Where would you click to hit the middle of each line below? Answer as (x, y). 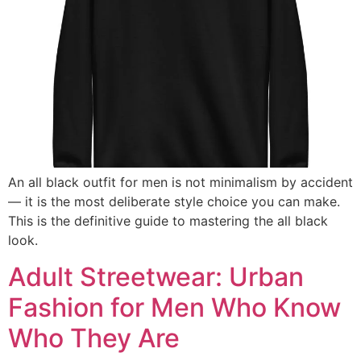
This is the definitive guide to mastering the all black (168, 221)
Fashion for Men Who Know (174, 307)
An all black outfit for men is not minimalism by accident (180, 183)
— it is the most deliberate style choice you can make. (174, 202)
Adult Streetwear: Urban (156, 276)
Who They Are (94, 338)
